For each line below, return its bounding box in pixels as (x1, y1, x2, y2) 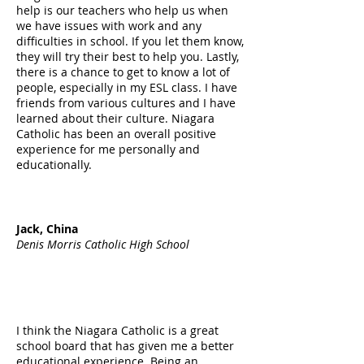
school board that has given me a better (16, 338, 234, 353)
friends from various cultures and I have (16, 95, 236, 110)
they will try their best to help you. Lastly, (16, 49, 239, 64)
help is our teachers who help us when (16, 2, 228, 18)
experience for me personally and (16, 141, 200, 157)
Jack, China (16, 221, 78, 236)
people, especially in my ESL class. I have (16, 80, 237, 95)
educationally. (16, 157, 92, 172)
